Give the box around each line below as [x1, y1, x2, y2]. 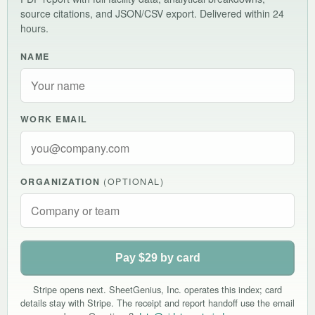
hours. [20, 20, 49, 35]
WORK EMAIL [20, 112, 88, 125]
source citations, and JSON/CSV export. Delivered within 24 [20, 6, 284, 20]
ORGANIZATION [20, 174, 104, 188]
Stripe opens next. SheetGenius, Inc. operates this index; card [33, 282, 282, 296]
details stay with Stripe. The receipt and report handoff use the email [20, 295, 295, 309]
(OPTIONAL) [103, 174, 165, 188]
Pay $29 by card [115, 251, 200, 264]
